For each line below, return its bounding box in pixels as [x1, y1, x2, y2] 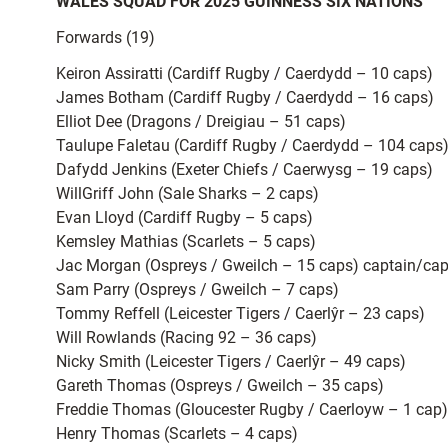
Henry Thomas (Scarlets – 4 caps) [56, 424, 298, 443]
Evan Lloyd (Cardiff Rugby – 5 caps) [56, 208, 313, 227]
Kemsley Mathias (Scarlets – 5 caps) [56, 232, 316, 251]
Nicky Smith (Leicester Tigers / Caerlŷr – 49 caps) [56, 352, 406, 371]
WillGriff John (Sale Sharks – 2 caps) [56, 184, 319, 203]
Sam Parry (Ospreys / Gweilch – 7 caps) [56, 280, 339, 299]
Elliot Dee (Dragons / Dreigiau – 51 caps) [56, 112, 346, 131]
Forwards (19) [56, 28, 155, 47]
